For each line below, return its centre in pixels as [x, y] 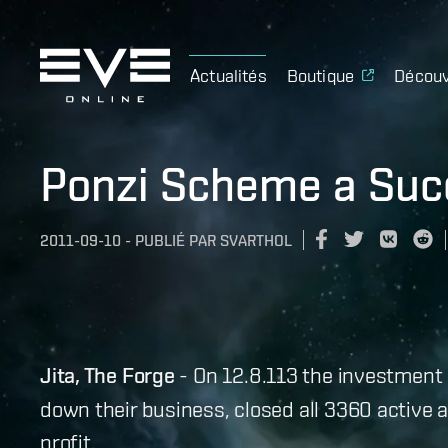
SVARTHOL [256, 241]
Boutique [320, 75]
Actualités [228, 75]
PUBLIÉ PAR [175, 241]
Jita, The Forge [107, 374]
